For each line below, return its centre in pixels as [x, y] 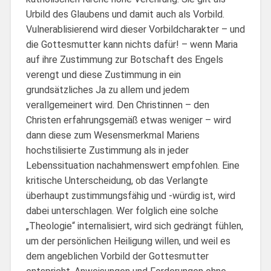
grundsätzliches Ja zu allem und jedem [107, 90]
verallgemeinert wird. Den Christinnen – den [117, 105]
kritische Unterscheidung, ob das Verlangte [117, 180]
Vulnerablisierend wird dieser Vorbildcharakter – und [135, 29]
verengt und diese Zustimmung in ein [103, 74]
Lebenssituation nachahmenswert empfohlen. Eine [132, 165]
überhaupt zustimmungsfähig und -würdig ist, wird [130, 195]
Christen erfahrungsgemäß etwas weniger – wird [128, 120]
